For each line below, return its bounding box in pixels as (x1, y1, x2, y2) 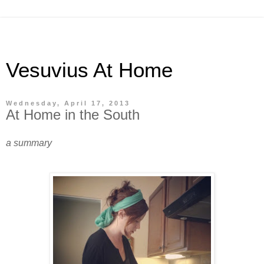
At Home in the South (6, 107, 140, 123)
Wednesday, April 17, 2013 (6, 100, 130, 107)
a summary (6, 137, 52, 148)
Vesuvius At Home (6, 59, 173, 81)
